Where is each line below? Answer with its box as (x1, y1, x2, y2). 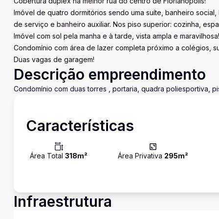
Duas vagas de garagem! (14, 55, 94, 64)
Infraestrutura (14, 193, 112, 210)
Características (26, 117, 134, 134)
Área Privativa (118, 152, 165, 160)
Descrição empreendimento (14, 66, 206, 83)
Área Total (30, 152, 65, 160)
